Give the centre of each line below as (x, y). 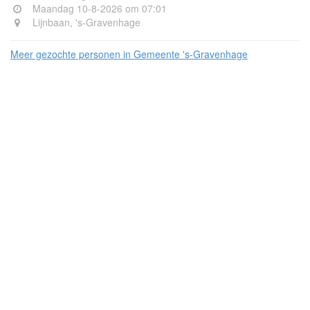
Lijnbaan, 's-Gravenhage (85, 22)
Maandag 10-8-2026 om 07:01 (98, 8)
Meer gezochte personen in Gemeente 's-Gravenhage (129, 54)
